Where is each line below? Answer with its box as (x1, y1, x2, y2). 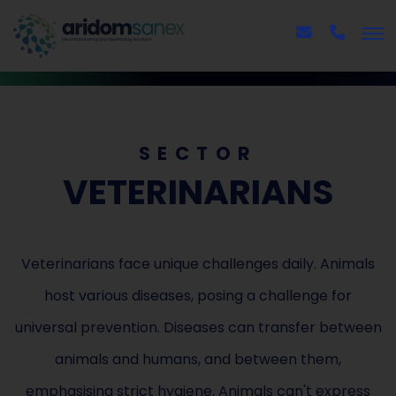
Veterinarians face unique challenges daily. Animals (21, 253, 375, 274)
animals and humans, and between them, (55, 348, 341, 369)
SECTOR (138, 140, 258, 166)
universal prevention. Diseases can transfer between (14, 316, 382, 338)
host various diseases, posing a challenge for (44, 285, 352, 306)
